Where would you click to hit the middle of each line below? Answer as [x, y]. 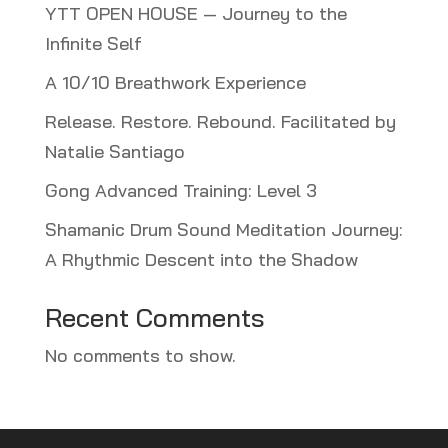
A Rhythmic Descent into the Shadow [201, 260]
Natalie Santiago [114, 152]
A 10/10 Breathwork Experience [175, 83]
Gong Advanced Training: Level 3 [180, 191]
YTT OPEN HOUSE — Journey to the [195, 14]
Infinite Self [93, 44]
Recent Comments [154, 318]
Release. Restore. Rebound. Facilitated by [220, 122]
